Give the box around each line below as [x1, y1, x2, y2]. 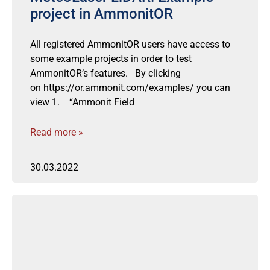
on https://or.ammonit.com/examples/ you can [30, 82, 230, 93]
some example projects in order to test [30, 53, 192, 64]
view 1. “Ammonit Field [30, 96, 134, 108]
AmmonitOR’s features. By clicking [30, 67, 181, 79]
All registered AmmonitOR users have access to [30, 39, 230, 50]
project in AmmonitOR [30, 5, 173, 22]
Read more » [30, 127, 83, 138]
